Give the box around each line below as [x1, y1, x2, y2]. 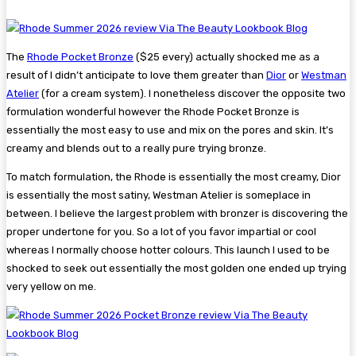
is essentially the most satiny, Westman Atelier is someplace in [6, 189, 311, 202]
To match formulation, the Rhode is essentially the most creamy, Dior [6, 171, 341, 184]
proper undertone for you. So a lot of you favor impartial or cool [6, 226, 316, 238]
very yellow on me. [6, 281, 96, 293]
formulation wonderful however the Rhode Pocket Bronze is [6, 106, 300, 118]
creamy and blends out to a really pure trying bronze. [6, 142, 266, 155]
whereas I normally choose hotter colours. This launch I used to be [6, 244, 330, 257]
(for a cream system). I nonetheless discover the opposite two [39, 87, 346, 100]
